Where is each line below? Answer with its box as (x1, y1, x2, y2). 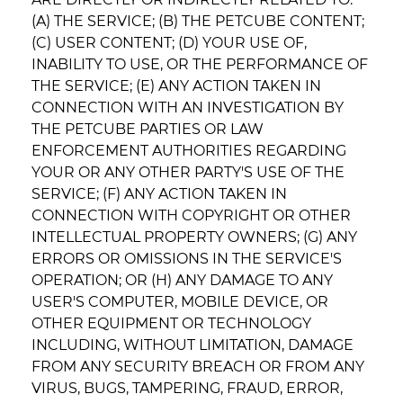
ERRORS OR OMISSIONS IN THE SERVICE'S (31, 250, 342, 268)
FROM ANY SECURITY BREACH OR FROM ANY (31, 358, 364, 376)
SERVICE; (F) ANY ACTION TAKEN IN (31, 185, 287, 203)
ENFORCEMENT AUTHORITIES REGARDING (31, 142, 346, 160)
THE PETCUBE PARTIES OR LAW (31, 121, 264, 139)
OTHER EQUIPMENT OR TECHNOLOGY (31, 315, 311, 333)
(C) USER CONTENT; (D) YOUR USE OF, (31, 34, 307, 52)
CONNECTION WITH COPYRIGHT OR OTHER (31, 207, 351, 225)
